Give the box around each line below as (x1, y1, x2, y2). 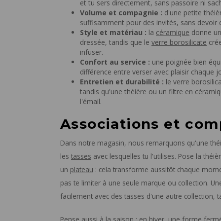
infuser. (80, 47, 103, 57)
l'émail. (80, 97, 102, 107)
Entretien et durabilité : (80, 77, 164, 87)
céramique (156, 28, 189, 37)
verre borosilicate (151, 37, 207, 47)
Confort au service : (80, 57, 150, 67)
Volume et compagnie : (80, 8, 162, 18)
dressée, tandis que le (80, 37, 151, 47)
